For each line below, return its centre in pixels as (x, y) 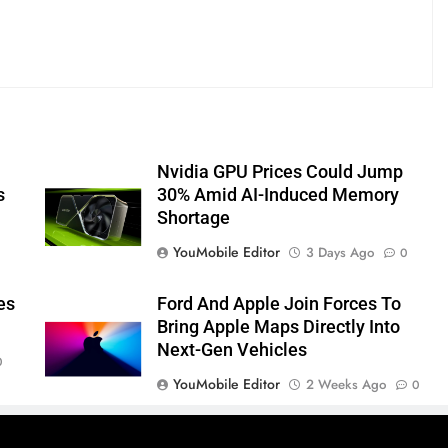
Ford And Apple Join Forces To (278, 304)
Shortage (193, 218)
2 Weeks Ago (345, 385)
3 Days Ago (339, 253)
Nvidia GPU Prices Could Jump (279, 172)
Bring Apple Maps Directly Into (278, 327)
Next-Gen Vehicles (231, 350)
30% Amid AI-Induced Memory (277, 195)
